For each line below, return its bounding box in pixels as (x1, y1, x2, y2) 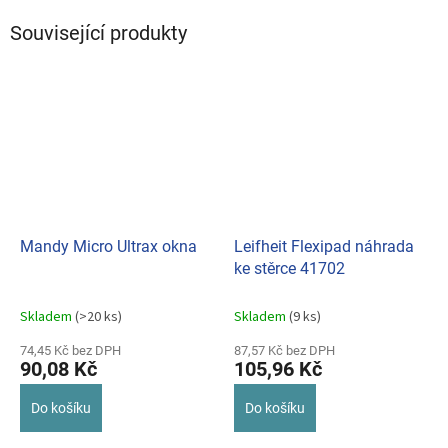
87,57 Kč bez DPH (234, 342, 335, 358)
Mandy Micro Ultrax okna (20, 236, 197, 256)
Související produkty (10, 21, 187, 46)
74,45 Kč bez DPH (20, 342, 121, 358)
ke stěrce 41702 (234, 258, 345, 278)
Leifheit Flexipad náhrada (234, 236, 414, 256)
